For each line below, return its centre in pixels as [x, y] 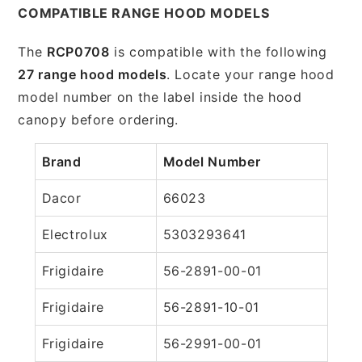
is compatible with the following [218, 51]
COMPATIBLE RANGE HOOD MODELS [144, 13]
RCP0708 [78, 51]
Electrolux [75, 234]
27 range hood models [93, 74]
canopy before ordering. [99, 119]
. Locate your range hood [250, 74]
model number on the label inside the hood [160, 97]
